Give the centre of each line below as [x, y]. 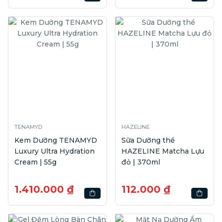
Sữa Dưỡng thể [148, 140]
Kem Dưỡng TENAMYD [56, 140]
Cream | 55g [35, 162]
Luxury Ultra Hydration [55, 151]
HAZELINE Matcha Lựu [163, 151]
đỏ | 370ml [141, 162]
